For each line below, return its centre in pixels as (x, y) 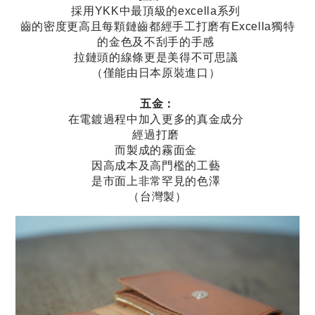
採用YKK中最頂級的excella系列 (157, 11)
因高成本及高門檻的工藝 (157, 166)
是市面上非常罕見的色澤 (157, 181)
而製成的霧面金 (157, 150)
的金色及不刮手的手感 (157, 42)
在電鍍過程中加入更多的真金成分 (157, 120)
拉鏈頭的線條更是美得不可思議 (157, 58)
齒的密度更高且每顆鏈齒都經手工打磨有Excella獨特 (157, 27)
